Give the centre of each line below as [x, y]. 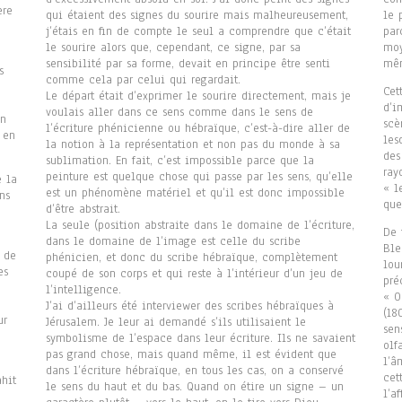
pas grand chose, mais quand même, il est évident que [191, 355]
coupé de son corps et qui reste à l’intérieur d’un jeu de [194, 274]
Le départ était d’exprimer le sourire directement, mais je [198, 96]
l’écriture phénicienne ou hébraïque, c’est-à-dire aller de [197, 129]
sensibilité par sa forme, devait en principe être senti [188, 64]
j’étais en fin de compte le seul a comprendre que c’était [198, 32]
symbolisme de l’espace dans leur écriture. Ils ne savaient [200, 339]
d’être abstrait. [83, 210]
